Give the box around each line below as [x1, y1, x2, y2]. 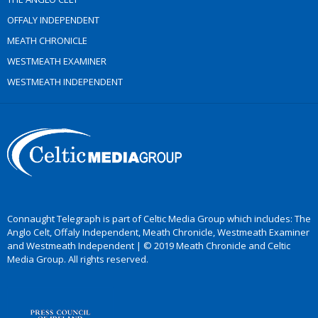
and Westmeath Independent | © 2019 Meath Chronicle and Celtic [7, 239, 290, 252]
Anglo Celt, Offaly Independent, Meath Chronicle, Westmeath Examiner [7, 226, 309, 238]
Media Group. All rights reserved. [7, 253, 148, 265]
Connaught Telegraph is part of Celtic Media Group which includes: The [7, 212, 311, 225]
